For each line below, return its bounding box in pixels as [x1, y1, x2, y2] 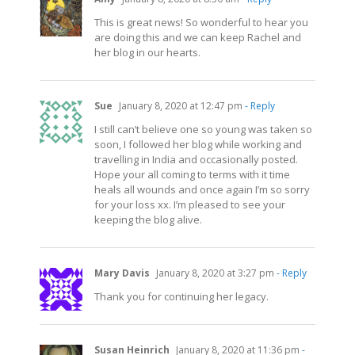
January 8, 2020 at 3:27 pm [154, 265, 274, 280]
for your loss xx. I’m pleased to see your [94, 197, 285, 212]
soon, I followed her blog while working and [94, 136, 302, 151]
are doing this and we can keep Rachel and [94, 29, 301, 44]
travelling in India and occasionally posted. [94, 151, 298, 166]
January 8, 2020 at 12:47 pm [116, 98, 242, 113]
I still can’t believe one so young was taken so [94, 121, 312, 136]
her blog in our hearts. [94, 44, 200, 59]
